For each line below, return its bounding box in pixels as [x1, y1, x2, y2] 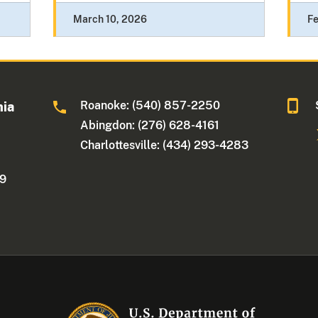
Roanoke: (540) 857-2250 [80, 99, 221, 113]
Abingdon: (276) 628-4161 [80, 119, 220, 133]
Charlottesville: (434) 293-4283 [80, 138, 249, 153]
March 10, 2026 [72, 13, 147, 26]
